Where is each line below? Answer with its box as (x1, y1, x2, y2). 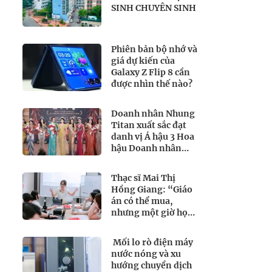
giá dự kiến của (111, 55, 175, 66)
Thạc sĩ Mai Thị (111, 172, 175, 183)
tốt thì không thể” (111, 219, 189, 229)
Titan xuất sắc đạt (111, 120, 186, 131)
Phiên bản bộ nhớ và (111, 44, 197, 55)
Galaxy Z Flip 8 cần (111, 67, 190, 78)
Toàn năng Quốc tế (111, 154, 191, 165)
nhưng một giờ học (111, 207, 192, 218)
